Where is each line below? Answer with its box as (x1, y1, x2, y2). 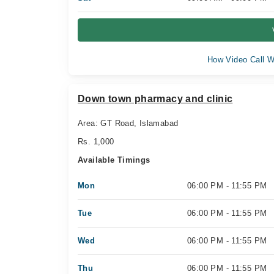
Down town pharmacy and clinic (78, 94, 233, 104)
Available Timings (78, 155, 150, 165)
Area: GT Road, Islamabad (78, 119, 179, 128)
